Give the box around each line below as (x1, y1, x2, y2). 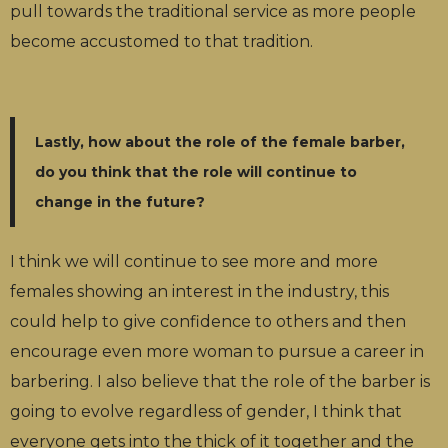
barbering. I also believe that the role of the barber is (10, 371, 430, 391)
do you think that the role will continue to (35, 162, 357, 181)
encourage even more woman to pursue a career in (10, 341, 424, 361)
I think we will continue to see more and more (10, 251, 378, 271)
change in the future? (35, 192, 205, 211)
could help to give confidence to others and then (10, 311, 406, 331)
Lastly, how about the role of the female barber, (35, 132, 405, 151)
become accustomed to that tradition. (10, 31, 313, 51)
